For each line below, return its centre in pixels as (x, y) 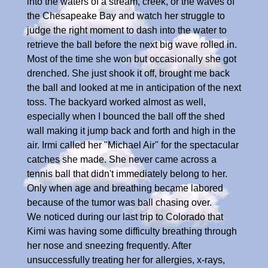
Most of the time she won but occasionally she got (132, 59)
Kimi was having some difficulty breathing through (132, 231)
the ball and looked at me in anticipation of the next (134, 87)
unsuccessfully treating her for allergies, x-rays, (126, 260)
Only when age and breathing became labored (125, 188)
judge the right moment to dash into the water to (127, 30)
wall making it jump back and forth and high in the (131, 130)
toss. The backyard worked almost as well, (116, 102)
